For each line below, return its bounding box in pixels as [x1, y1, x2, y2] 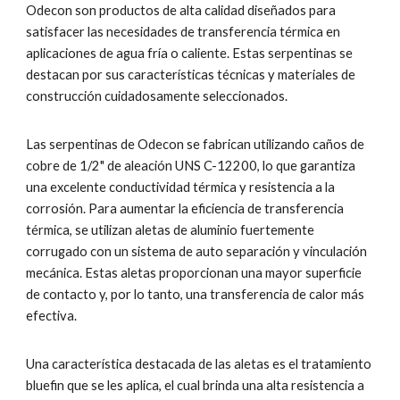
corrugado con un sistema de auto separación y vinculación [26, 244, 368, 259]
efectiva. [26, 308, 78, 323]
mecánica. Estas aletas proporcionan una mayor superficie [26, 265, 362, 280]
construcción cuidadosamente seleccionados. [26, 88, 288, 104]
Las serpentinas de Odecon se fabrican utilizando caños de [26, 137, 365, 152]
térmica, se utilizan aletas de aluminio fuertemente [26, 222, 315, 237]
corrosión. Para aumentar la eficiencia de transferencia [26, 201, 345, 216]
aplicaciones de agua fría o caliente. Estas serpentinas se [26, 46, 354, 61]
